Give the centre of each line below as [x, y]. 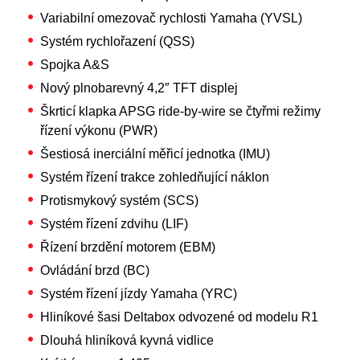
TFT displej [204, 88]
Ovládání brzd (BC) [95, 270]
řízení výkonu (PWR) [99, 131]
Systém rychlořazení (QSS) [117, 41]
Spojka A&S [75, 65]
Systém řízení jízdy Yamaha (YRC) [139, 294]
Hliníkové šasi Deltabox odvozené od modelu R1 [179, 317]
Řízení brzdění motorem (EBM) [128, 247]
